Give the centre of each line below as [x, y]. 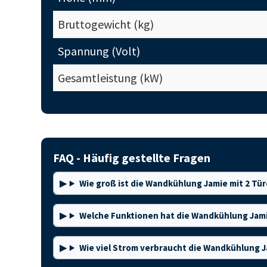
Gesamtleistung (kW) [110, 78]
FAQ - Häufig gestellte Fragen [131, 158]
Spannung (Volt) [99, 51]
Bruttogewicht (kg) [105, 24]
